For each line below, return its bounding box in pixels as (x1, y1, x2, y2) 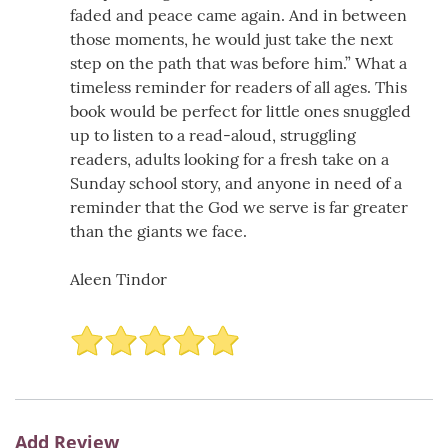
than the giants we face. (70, 220, 247, 241)
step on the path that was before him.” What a (70, 52, 407, 73)
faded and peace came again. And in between (70, 4, 407, 25)
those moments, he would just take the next (70, 28, 393, 49)
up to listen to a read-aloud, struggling (70, 124, 356, 145)
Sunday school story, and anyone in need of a (70, 172, 402, 193)
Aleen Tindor (70, 268, 167, 289)
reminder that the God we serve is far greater (70, 196, 408, 217)
